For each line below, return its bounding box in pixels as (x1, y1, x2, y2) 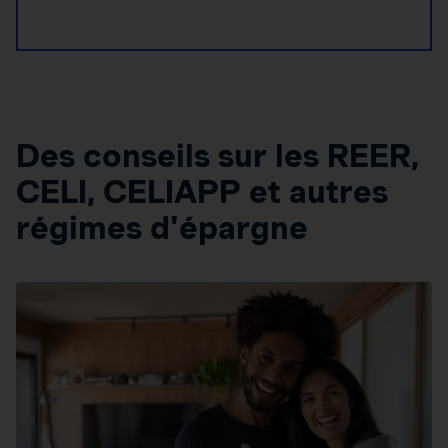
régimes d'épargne (16, 207, 308, 247)
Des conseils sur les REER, (16, 135, 419, 175)
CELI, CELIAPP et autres (16, 171, 388, 211)
